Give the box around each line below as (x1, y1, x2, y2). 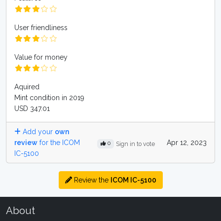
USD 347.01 (14, 105, 50, 112)
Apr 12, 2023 (167, 139, 207, 147)
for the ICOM (37, 139, 80, 147)
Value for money (14, 53, 68, 61)
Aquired (14, 83, 39, 91)
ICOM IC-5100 (110, 176, 156, 184)
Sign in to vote (116, 140, 155, 147)
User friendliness (14, 24, 68, 32)
